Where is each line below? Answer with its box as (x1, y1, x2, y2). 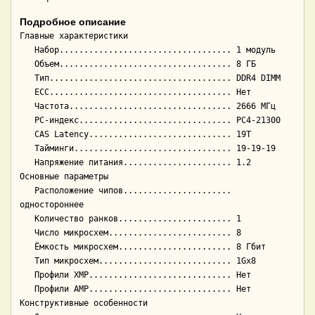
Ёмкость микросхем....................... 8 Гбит (20, 242, 34, 252)
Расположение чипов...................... (20, 186, 34, 196)
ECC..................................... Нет (20, 87, 34, 98)
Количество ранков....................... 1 (20, 214, 34, 224)
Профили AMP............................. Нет (20, 284, 34, 295)
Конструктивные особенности (20, 298, 148, 309)
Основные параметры (20, 172, 108, 182)
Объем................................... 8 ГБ (20, 59, 34, 70)
